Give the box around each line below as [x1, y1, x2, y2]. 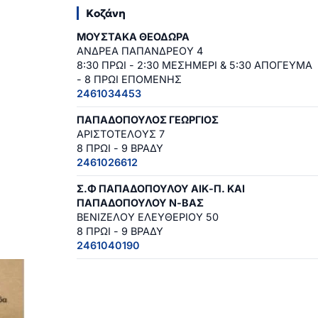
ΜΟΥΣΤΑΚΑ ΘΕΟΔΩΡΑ [77, 31, 190, 43]
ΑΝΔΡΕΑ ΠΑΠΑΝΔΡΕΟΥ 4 [77, 45, 203, 57]
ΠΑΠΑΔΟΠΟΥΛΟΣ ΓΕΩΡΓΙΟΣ [77, 114, 219, 126]
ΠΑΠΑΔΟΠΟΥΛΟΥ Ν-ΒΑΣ [77, 197, 204, 209]
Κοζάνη [86, 6, 126, 21]
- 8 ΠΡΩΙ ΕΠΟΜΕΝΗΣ [77, 73, 182, 86]
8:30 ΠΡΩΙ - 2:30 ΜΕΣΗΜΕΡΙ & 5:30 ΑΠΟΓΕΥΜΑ [77, 59, 312, 72]
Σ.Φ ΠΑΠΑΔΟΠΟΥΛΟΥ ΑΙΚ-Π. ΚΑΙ [77, 182, 245, 195]
